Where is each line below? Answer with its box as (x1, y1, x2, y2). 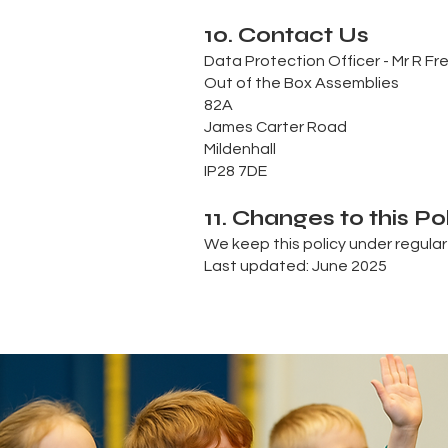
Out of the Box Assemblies (204, 75, 399, 91)
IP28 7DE (204, 163, 267, 179)
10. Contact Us (204, 23, 369, 48)
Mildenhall (204, 141, 276, 157)
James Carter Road (204, 119, 347, 135)
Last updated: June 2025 (204, 258, 387, 274)
